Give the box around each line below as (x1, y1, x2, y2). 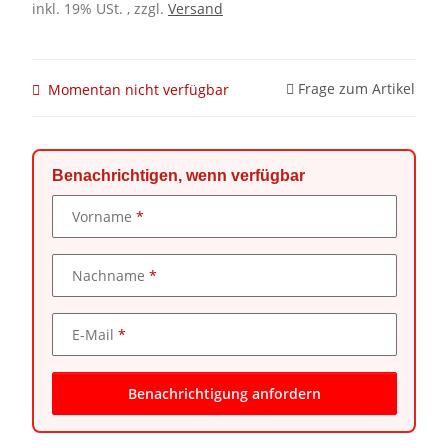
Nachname (71, 265, 149, 285)
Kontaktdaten (50, 195, 164, 218)
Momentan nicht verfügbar (48, 79, 229, 99)
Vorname (71, 206, 136, 226)
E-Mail (71, 324, 118, 344)
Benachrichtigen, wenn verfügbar (51, 167, 305, 185)
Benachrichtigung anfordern (127, 384, 321, 404)
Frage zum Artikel (298, 78, 415, 98)
